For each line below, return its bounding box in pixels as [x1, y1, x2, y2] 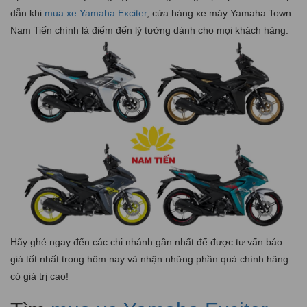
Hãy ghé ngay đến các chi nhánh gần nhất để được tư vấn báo [10, 236, 282, 247]
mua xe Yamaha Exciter [45, 7, 147, 19]
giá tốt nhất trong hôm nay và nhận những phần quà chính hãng [10, 253, 288, 265]
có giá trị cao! [10, 270, 69, 282]
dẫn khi [10, 7, 45, 19]
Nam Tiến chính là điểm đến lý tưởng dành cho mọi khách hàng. [10, 24, 288, 36]
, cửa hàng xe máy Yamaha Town [147, 7, 291, 19]
